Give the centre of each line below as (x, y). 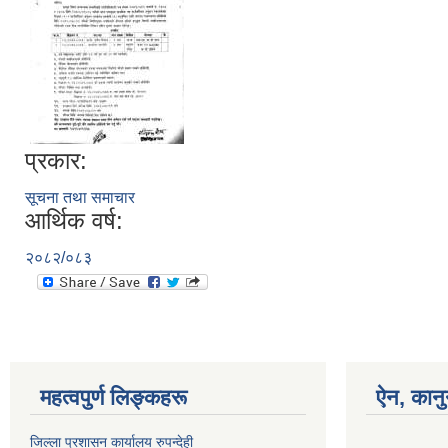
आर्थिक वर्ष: (74, 221)
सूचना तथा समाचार (80, 198)
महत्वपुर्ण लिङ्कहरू (113, 398)
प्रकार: (56, 161)
